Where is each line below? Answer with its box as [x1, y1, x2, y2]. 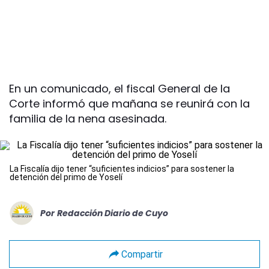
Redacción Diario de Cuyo [57, 207, 168, 219]
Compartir [121, 248, 163, 260]
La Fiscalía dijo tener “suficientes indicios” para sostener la [10, 164, 234, 174]
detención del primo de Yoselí [10, 172, 122, 182]
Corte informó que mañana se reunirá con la [9, 96, 250, 111]
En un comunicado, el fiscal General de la [9, 81, 230, 96]
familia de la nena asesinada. [9, 111, 166, 126]
